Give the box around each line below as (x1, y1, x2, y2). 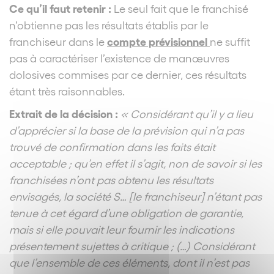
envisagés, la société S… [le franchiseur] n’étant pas (9, 189, 262, 202)
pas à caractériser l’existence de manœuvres (9, 51, 229, 64)
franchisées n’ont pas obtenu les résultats (9, 172, 213, 186)
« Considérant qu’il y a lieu (120, 106, 253, 120)
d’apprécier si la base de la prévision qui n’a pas (9, 123, 244, 136)
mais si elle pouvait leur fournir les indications (9, 222, 234, 235)
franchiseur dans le (9, 34, 107, 48)
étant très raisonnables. (9, 84, 125, 97)
